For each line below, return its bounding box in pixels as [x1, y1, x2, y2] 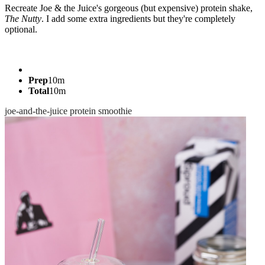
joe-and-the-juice [5, 105, 70, 116]
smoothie [98, 105, 132, 116]
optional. [5, 24, 37, 34]
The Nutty [5, 13, 41, 24]
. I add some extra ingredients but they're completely [41, 13, 235, 24]
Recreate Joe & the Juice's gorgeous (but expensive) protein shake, [5, 2, 253, 13]
